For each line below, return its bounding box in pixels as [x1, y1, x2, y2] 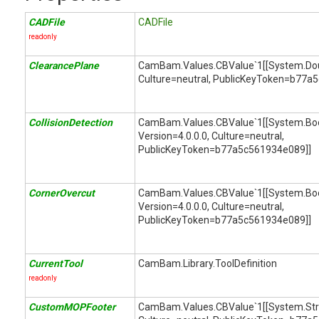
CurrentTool [28, 258, 83, 269]
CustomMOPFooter [28, 301, 115, 313]
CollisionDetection [28, 117, 113, 128]
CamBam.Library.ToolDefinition [138, 258, 277, 269]
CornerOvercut [28, 187, 95, 199]
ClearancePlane [28, 60, 99, 71]
